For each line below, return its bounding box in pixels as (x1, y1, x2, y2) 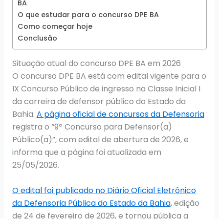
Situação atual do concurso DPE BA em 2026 (12, 58, 181, 69)
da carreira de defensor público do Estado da (12, 96, 186, 108)
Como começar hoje (18, 22, 92, 32)
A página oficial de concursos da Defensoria (36, 109, 204, 120)
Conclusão (18, 33, 57, 44)
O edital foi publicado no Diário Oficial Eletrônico (12, 184, 196, 196)
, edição (170, 197, 199, 209)
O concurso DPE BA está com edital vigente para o (12, 70, 206, 82)
